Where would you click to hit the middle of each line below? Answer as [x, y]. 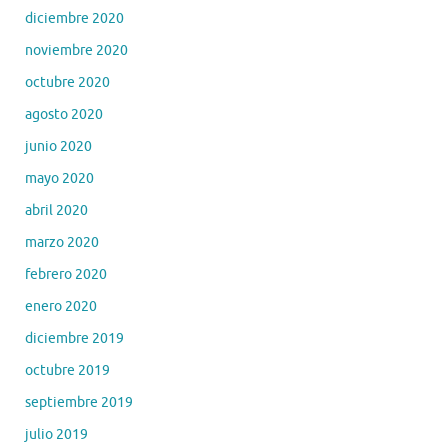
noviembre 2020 [76, 50]
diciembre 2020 [74, 18]
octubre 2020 [67, 82]
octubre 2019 [67, 370]
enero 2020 [61, 306]
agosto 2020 [64, 114]
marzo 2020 [62, 242]
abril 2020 [56, 210]
